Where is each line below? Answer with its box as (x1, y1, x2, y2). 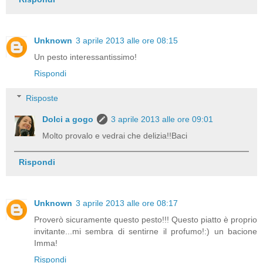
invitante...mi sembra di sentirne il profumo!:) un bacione (34, 226, 257, 236)
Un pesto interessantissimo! (34, 52, 137, 62)
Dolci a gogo (42, 114, 94, 124)
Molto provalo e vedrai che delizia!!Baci (42, 130, 188, 140)
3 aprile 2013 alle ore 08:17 (76, 198, 178, 208)
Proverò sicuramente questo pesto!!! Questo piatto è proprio (34, 214, 257, 224)
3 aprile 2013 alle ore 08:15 (76, 36, 178, 46)
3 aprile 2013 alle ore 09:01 (111, 114, 214, 124)
